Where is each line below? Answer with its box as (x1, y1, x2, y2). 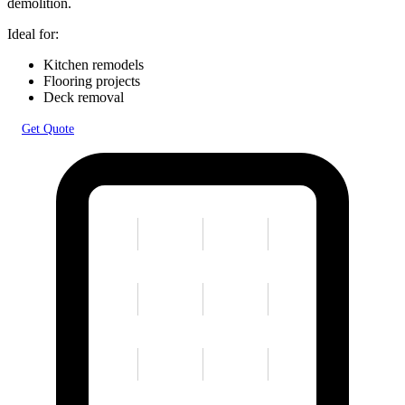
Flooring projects (43, 73, 140, 89)
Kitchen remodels (43, 57, 144, 73)
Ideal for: (7, 26, 59, 42)
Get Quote (22, 122, 74, 137)
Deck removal (43, 89, 124, 106)
